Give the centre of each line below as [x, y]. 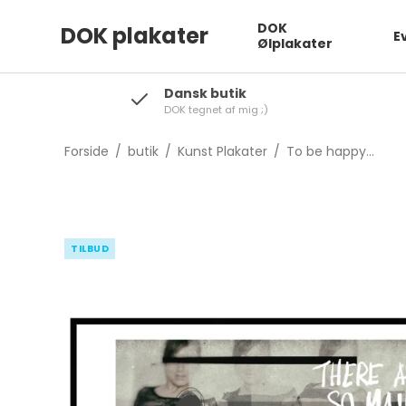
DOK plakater [135, 36]
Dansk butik [205, 93]
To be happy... [330, 151]
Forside [86, 151]
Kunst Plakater [222, 151]
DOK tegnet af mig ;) [216, 110]
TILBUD [90, 249]
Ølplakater [295, 43]
